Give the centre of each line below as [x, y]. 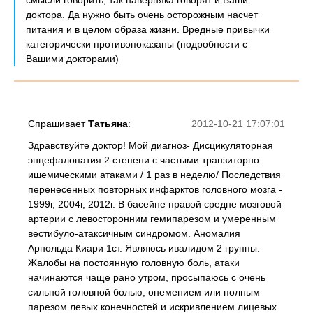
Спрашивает [58, 124]
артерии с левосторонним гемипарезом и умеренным [152, 219]
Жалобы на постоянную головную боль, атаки [134, 263]
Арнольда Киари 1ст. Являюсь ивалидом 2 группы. [144, 248]
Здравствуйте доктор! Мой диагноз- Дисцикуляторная [151, 145]
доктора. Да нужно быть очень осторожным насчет [142, 15]
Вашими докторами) [72, 59]
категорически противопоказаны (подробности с [137, 44]
